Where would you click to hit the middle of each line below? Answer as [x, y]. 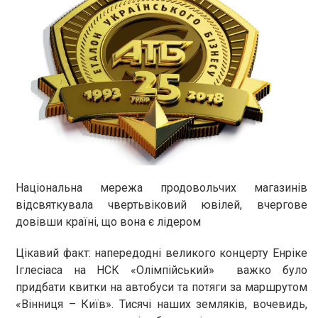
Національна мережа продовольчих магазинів [161, 187]
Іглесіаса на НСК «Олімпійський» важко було [161, 270]
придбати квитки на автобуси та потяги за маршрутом [161, 287]
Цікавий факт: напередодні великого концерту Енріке [161, 253]
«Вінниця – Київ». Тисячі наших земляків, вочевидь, [161, 304]
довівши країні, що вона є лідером [108, 221]
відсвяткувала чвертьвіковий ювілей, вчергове [161, 204]
